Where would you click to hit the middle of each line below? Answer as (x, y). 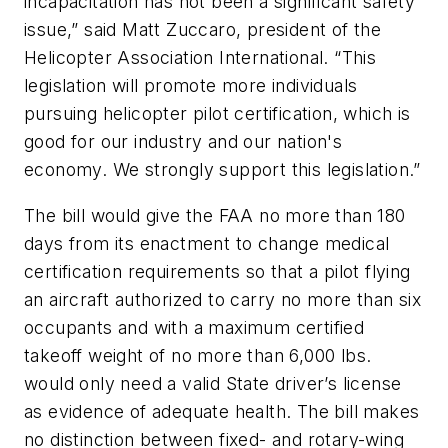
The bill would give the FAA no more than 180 (215, 215)
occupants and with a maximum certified (194, 327)
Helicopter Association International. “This (200, 58)
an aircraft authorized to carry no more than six (223, 299)
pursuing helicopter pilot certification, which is (217, 114)
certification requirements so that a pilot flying (217, 271)
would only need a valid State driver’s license (213, 383)
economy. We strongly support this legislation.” (222, 170)
